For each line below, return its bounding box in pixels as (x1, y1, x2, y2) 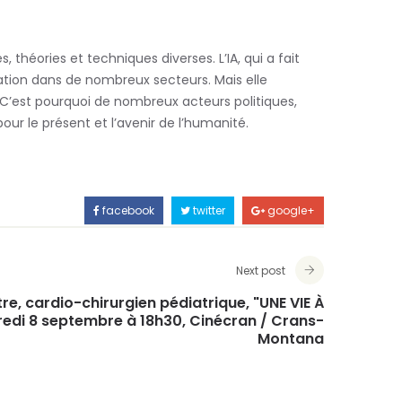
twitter (190, 203, 225, 218)
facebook (100, 203, 154, 218)
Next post (236, 263, 285, 278)
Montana (258, 328, 324, 349)
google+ (265, 203, 315, 218)
